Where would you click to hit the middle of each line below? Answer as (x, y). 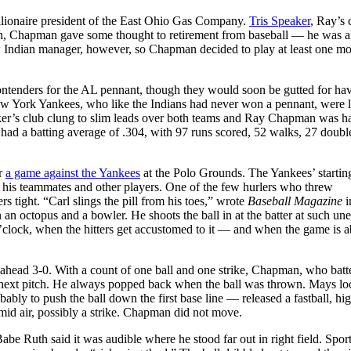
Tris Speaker (280, 20)
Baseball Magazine (295, 201)
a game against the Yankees (73, 172)
